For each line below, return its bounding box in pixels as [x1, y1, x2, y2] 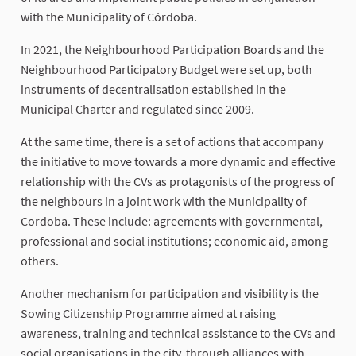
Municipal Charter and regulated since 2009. [21, 101, 254, 118]
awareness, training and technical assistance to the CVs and [21, 325, 335, 342]
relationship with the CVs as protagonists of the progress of [21, 173, 335, 190]
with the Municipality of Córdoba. [21, 9, 199, 25]
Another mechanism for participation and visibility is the [21, 285, 319, 302]
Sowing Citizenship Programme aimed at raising [21, 305, 276, 322]
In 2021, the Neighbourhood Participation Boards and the [21, 41, 324, 58]
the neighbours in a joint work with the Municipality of [21, 193, 307, 210]
